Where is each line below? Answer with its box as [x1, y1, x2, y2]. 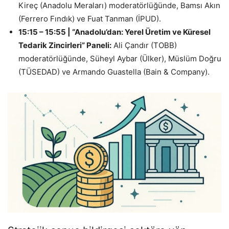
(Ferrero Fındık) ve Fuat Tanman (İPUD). [18, 14, 161, 24]
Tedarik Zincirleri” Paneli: [18, 40, 111, 51]
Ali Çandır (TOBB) [111, 40, 177, 51]
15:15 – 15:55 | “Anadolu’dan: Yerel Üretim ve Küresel [18, 27, 211, 37]
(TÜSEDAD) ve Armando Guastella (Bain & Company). [18, 67, 210, 77]
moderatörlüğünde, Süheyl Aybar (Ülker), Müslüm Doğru [18, 54, 221, 64]
